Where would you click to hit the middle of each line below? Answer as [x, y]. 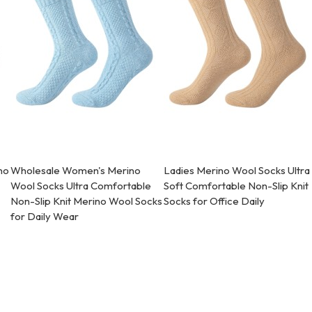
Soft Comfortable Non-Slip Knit [236, 186]
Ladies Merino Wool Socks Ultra [237, 171]
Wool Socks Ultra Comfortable [81, 186]
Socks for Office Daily [214, 201]
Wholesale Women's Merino [76, 171]
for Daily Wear [45, 217]
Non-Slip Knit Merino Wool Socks [87, 201]
